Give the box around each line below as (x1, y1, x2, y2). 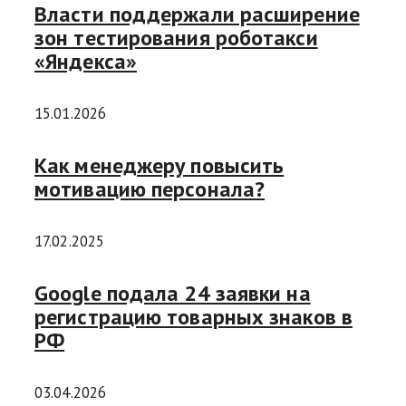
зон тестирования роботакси (34, 24, 318, 53)
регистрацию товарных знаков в (34, 303, 353, 332)
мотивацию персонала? (34, 175, 265, 204)
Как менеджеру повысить (34, 151, 285, 180)
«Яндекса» (34, 47, 137, 76)
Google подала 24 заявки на (34, 279, 311, 308)
